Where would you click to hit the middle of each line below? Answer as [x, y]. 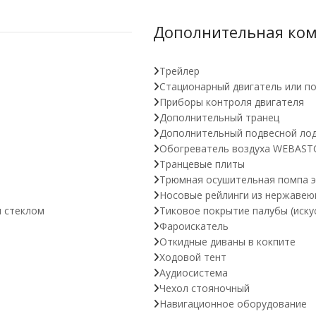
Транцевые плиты [202, 164]
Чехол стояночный [205, 288]
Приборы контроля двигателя [232, 102]
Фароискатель [194, 226]
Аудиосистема [194, 273]
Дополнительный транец [219, 117]
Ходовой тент [193, 257]
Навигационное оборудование [233, 304]
